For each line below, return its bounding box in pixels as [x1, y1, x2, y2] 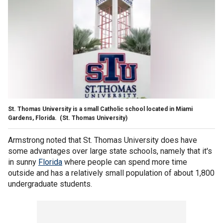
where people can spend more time [62, 157, 187, 167]
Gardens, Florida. [8, 114, 58, 121]
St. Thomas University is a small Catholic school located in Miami [8, 105, 193, 112]
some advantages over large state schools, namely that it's [8, 146, 212, 156]
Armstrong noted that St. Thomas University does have [8, 135, 197, 145]
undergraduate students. [8, 179, 94, 189]
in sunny [8, 157, 38, 167]
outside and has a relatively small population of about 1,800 [8, 168, 215, 178]
